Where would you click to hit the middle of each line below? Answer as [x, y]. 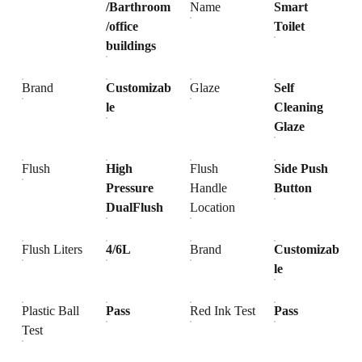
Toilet [290, 26]
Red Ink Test [223, 311]
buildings [131, 46]
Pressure [130, 188]
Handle [209, 188]
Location [213, 207]
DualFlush [135, 207]
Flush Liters [53, 249]
